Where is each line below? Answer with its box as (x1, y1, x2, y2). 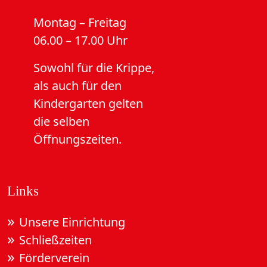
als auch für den (33, 77, 122, 94)
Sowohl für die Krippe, (33, 60, 154, 76)
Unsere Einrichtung (19, 214, 125, 230)
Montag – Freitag (33, 14, 126, 30)
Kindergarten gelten (33, 95, 143, 111)
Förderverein (19, 250, 89, 266)
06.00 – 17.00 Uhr (33, 32, 128, 48)
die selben (33, 113, 89, 129)
